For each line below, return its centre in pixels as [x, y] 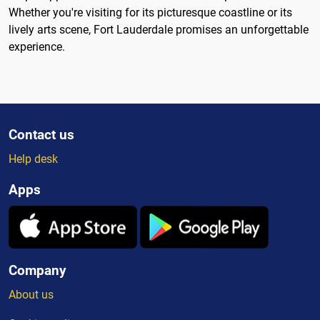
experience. [37, 46]
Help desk [33, 159]
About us [31, 294]
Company [37, 270]
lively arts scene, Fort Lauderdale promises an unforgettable [159, 29]
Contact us [41, 134]
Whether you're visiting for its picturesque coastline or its [150, 12]
